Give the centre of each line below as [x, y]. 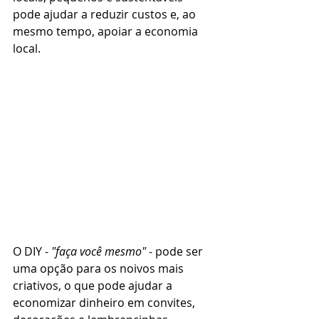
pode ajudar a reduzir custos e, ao [106, 14]
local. [27, 48]
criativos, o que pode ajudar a [94, 286]
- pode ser [176, 252]
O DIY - [32, 252]
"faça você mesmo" [99, 252]
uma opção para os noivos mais [100, 269]
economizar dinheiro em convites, [105, 303]
